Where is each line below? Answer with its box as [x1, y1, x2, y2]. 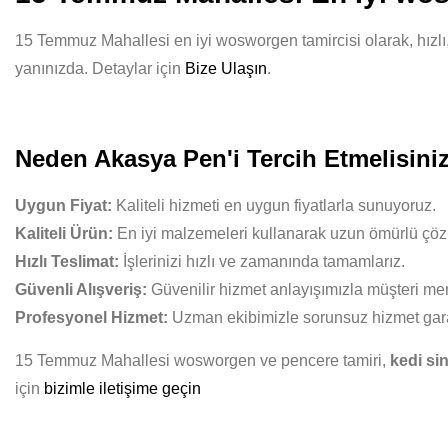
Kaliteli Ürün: [15, 225, 113, 242]
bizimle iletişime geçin [44, 380, 201, 397]
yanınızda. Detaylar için [15, 60, 185, 77]
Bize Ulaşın [185, 60, 267, 77]
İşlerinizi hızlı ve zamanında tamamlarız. [119, 253, 405, 270]
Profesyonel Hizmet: [15, 309, 168, 326]
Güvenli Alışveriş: [15, 281, 147, 298]
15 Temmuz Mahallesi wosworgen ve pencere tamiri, [15, 352, 390, 369]
